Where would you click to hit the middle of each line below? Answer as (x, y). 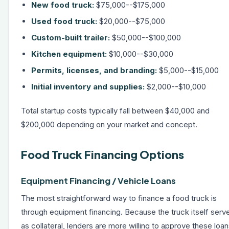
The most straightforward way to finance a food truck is (119, 198)
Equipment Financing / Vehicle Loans (98, 181)
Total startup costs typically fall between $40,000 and (115, 111)
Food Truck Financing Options (102, 155)
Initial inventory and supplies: (88, 87)
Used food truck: (64, 21)
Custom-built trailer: (71, 38)
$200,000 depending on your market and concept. (109, 124)
